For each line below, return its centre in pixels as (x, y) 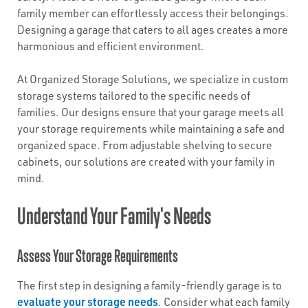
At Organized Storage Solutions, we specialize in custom (153, 79)
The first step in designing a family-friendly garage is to (150, 285)
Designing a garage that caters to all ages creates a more (153, 30)
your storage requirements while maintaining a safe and (151, 129)
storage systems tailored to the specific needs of (134, 96)
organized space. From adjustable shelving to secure (145, 145)
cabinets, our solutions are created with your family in (146, 162)
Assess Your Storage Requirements (98, 255)
